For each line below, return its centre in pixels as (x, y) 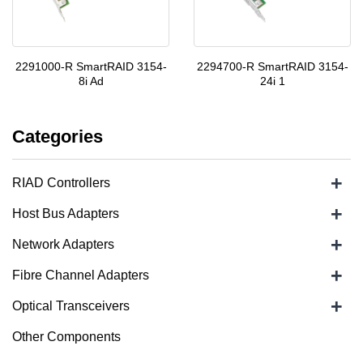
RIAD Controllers (61, 183)
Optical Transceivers (71, 306)
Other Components (66, 337)
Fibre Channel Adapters (81, 275)
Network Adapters (63, 244)
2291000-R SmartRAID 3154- (91, 66)
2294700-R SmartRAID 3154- (272, 66)
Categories (58, 137)
